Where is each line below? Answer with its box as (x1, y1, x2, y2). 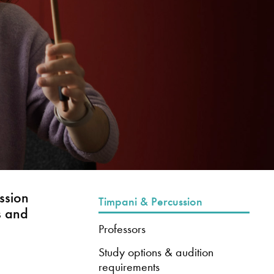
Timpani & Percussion (98, 193, 202, 209)
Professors (98, 221, 146, 237)
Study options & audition (98, 244, 213, 259)
